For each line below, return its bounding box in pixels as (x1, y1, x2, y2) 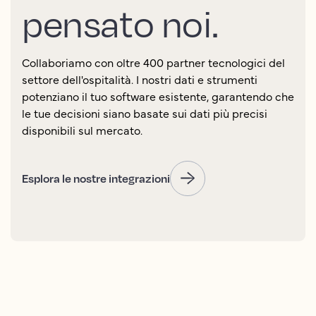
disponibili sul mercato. (22, 121, 142, 138)
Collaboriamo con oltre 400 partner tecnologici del (22, 54, 285, 70)
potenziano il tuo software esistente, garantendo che (22, 87, 294, 104)
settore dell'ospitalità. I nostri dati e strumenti (22, 71, 257, 87)
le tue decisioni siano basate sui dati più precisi (22, 104, 267, 121)
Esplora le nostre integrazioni (22, 171, 170, 186)
